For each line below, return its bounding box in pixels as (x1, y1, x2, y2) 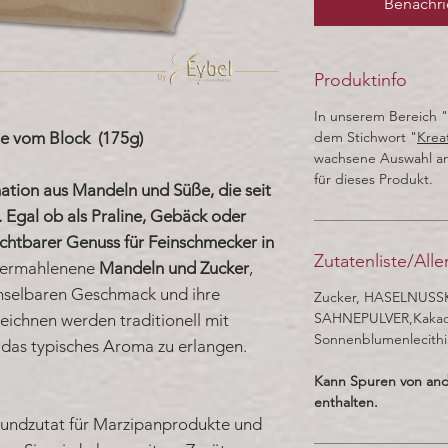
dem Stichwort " (314, 127, 417, 146)
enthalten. (314, 392, 378, 411)
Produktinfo (314, 68, 407, 91)
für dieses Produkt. (314, 169, 433, 188)
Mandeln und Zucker (99, 257, 249, 278)
